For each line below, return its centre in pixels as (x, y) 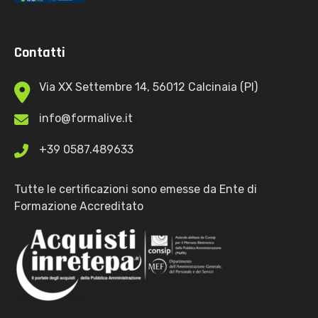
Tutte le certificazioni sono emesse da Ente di (136, 189)
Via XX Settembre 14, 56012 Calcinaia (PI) (148, 87)
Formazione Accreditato (79, 206)
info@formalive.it (86, 118)
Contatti (40, 52)
